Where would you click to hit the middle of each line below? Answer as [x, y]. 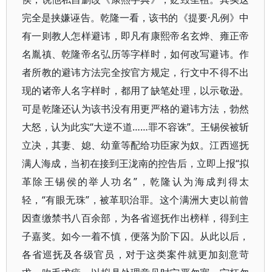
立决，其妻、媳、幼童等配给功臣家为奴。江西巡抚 [136, 145]
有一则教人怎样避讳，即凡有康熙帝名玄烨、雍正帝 [136, 36]
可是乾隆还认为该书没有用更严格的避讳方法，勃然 [136, 109]
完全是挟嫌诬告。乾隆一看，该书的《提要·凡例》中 [136, 18]
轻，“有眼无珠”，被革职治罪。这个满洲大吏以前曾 [136, 200]
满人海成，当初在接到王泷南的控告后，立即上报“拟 [136, 163]
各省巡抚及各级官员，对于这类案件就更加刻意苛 [136, 254]
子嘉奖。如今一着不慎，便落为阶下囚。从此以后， [136, 236]
